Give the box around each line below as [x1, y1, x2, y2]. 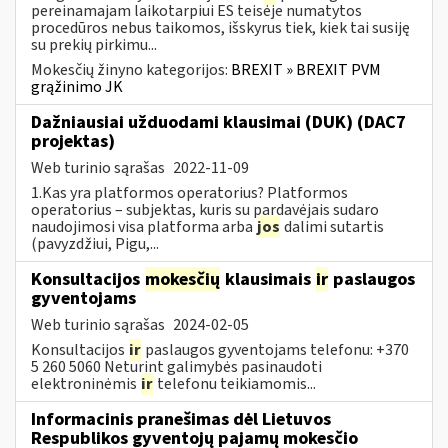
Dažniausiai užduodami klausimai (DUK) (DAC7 [31, 109, 406, 135]
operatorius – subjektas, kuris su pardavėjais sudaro [31, 198, 379, 221]
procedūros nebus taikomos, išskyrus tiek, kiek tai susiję [31, 16, 410, 39]
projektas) [31, 128, 115, 154]
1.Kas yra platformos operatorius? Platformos [31, 181, 348, 204]
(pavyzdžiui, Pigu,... [31, 232, 159, 255]
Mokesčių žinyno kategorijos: [31, 58, 231, 81]
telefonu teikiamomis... [154, 372, 316, 395]
